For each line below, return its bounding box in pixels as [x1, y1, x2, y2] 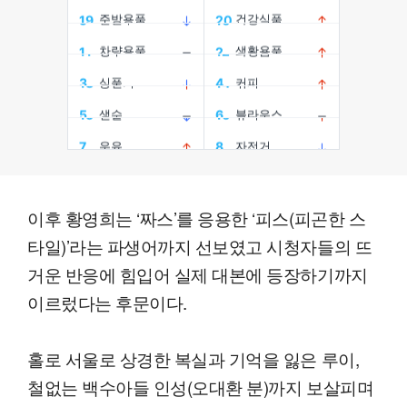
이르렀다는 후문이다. [27, 290, 187, 315]
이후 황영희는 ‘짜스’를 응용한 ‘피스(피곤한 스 [27, 205, 366, 231]
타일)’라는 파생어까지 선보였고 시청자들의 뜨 [27, 233, 372, 259]
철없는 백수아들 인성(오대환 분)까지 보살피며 [27, 374, 374, 400]
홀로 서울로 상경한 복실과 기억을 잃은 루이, [27, 346, 360, 372]
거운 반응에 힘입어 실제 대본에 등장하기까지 [27, 262, 368, 287]
